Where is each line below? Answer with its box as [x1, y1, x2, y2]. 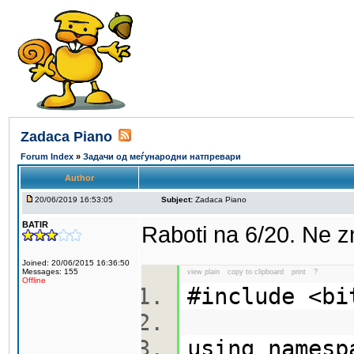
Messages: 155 [22, 267, 78, 276]
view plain [187, 268, 220, 276]
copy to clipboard [228, 268, 284, 276]
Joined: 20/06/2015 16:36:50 [22, 258, 130, 267]
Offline [22, 276, 46, 284]
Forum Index [21, 152, 76, 161]
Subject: [161, 195, 193, 204]
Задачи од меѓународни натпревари [83, 152, 241, 161]
